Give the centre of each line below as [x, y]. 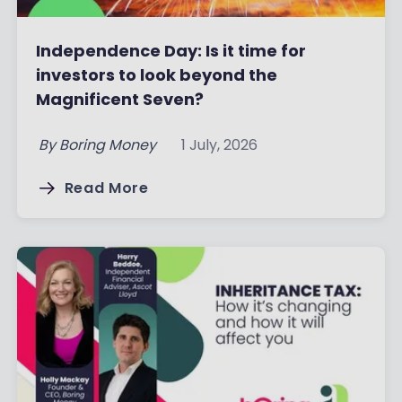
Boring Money [107, 144]
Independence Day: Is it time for [170, 50]
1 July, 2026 [219, 144]
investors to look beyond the [156, 74]
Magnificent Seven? [119, 99]
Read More [106, 188]
